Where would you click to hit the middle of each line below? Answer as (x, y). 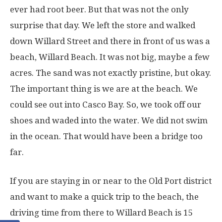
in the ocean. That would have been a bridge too (106, 136)
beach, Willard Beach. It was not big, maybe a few (110, 57)
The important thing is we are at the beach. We (104, 88)
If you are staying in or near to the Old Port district (111, 181)
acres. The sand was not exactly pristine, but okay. (111, 73)
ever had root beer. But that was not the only (99, 9)
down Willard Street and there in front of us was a (110, 41)
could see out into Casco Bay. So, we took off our (106, 104)
